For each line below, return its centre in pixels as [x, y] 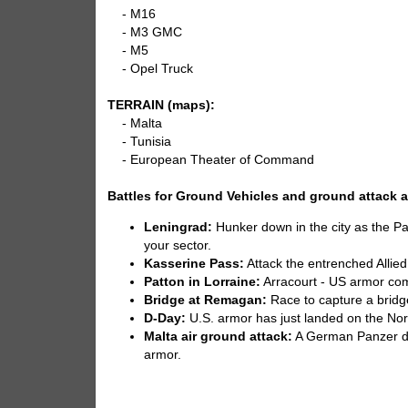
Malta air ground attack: [219, 336]
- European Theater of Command [211, 160]
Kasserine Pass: [194, 263]
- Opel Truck [151, 69]
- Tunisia [140, 142]
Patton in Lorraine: [203, 281]
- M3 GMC [145, 33]
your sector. [178, 245]
